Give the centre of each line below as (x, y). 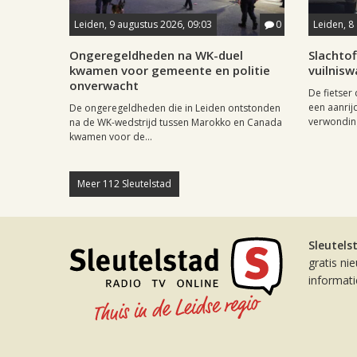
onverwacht (104, 85)
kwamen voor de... (111, 137)
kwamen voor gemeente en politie (170, 70)
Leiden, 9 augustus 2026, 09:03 (143, 24)
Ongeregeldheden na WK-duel (156, 55)
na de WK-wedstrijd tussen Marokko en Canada (176, 122)
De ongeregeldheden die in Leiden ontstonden (175, 108)
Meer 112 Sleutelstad (124, 184)
